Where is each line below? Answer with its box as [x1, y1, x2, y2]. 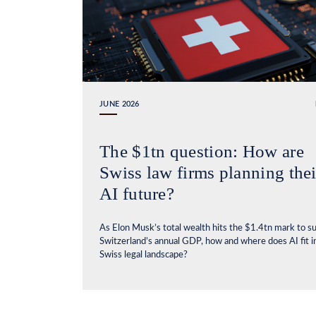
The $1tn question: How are [99, 141, 304, 161]
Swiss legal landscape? [99, 250, 188, 260]
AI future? [99, 183, 174, 203]
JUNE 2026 [99, 99, 140, 108]
